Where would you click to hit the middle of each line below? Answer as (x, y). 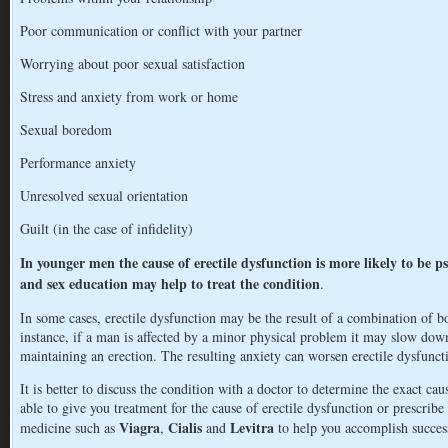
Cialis (185, 427)
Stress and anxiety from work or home (129, 96)
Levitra (252, 427)
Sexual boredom (66, 129)
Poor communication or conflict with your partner (161, 30)
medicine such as (69, 427)
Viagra (139, 427)
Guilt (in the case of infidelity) (106, 228)
